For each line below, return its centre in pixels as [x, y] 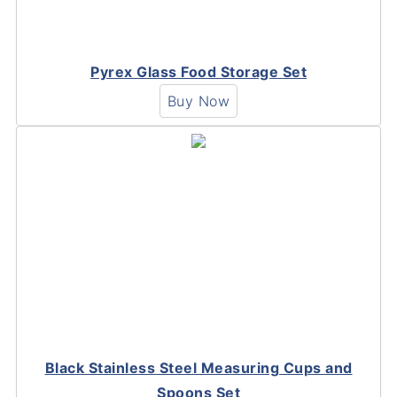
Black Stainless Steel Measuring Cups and [198, 368]
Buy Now [198, 101]
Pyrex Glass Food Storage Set [198, 72]
